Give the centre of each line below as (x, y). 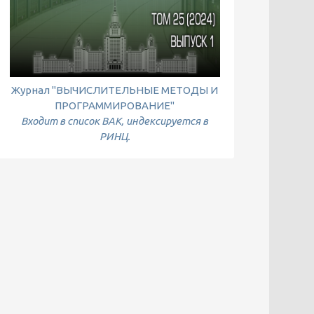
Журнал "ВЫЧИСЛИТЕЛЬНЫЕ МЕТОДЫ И (115, 90)
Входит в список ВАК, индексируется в (115, 121)
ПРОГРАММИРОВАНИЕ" (115, 105)
